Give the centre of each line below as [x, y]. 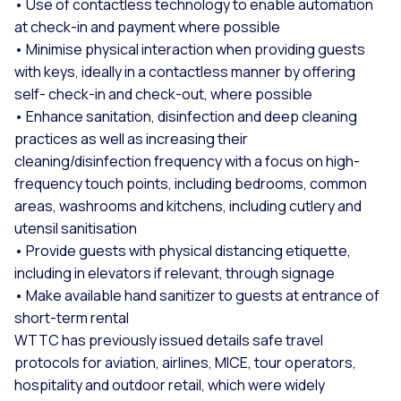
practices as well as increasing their [131, 138]
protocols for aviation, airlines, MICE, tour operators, [185, 362]
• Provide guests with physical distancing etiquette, [183, 250]
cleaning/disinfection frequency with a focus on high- [187, 161]
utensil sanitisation [76, 228]
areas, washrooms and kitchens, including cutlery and [188, 205]
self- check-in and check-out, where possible [163, 94]
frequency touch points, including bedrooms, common [191, 183]
